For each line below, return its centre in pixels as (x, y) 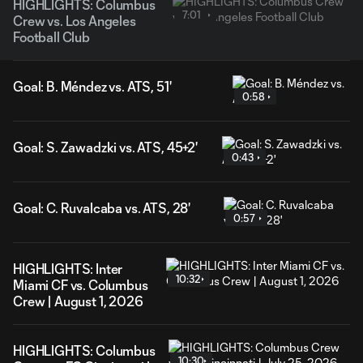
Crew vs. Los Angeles (75, 21)
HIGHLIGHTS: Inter (68, 269)
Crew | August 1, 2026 (78, 301)
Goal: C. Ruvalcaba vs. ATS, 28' (102, 208)
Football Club (51, 37)
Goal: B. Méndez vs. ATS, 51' (92, 86)
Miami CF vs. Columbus (81, 285)
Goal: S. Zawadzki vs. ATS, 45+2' (105, 147)
